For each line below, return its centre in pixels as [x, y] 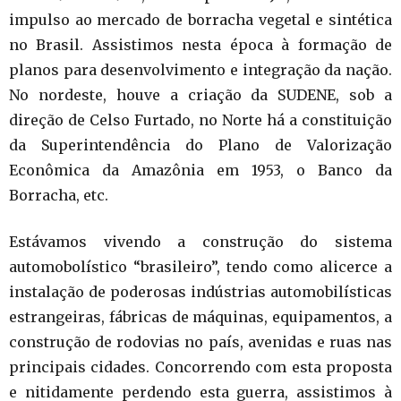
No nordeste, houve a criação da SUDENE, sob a [200, 94]
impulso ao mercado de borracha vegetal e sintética [200, 19]
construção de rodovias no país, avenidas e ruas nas [200, 341]
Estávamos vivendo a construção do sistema [200, 241]
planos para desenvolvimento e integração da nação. [200, 69]
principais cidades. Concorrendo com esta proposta [200, 367]
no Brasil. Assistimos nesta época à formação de [200, 44]
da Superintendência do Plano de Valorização [200, 145]
